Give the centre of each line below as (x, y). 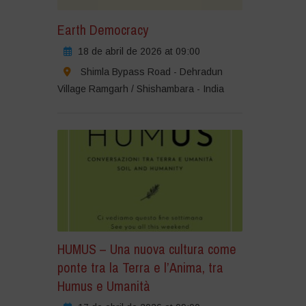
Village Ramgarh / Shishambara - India (140, 88)
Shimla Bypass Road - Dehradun (151, 71)
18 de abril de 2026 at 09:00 (139, 51)
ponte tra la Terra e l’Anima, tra (140, 268)
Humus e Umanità (103, 286)
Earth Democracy (102, 29)
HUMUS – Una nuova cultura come (147, 249)
